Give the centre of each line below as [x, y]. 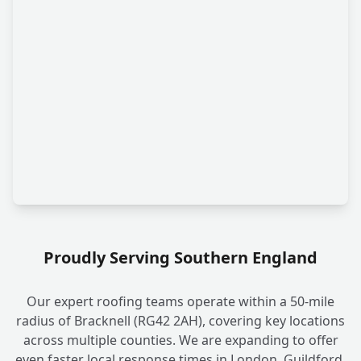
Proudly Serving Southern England [180, 258]
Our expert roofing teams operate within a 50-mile [180, 302]
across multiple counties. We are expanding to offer [180, 340]
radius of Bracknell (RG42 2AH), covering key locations [180, 321]
